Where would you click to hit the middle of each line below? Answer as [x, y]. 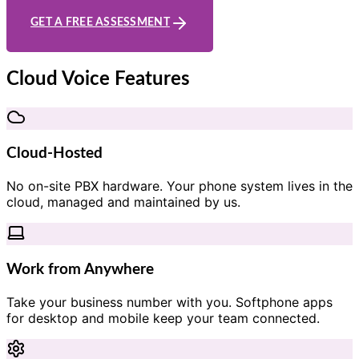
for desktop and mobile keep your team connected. [163, 318]
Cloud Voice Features [98, 79]
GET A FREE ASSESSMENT [100, 23]
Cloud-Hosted [54, 154]
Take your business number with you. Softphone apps [169, 302]
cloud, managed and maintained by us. [123, 202]
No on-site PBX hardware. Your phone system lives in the [179, 186]
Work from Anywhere [80, 269]
